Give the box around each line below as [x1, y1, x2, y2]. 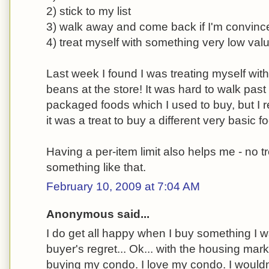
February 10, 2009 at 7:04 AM [46, 180, 200, 193]
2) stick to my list [46, 4, 131, 17]
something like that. [46, 160, 146, 174]
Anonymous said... [46, 207, 150, 220]
